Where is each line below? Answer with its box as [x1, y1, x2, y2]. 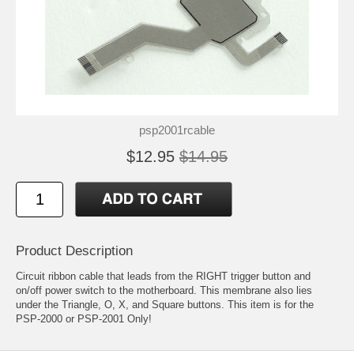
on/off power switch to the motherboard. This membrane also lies [16, 284, 312, 297]
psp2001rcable [139, 123, 215, 137]
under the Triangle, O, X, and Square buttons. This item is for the [16, 299, 314, 311]
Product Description [16, 243, 133, 259]
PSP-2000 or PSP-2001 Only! [16, 313, 152, 326]
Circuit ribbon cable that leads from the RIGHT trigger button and [16, 270, 311, 283]
